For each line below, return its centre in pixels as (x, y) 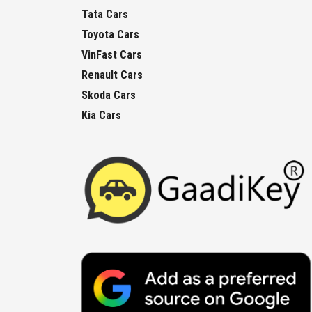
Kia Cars (101, 115)
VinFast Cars (112, 54)
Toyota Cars (110, 34)
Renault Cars (112, 75)
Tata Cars (105, 14)
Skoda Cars (109, 95)
